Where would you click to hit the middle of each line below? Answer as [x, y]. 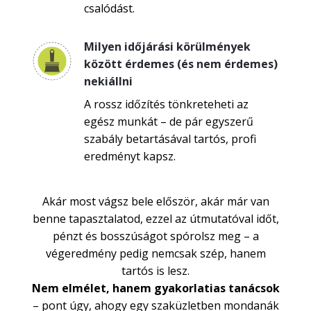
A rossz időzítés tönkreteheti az [166, 104]
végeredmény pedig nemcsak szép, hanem [155, 253]
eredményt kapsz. [130, 156]
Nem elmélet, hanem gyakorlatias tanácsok [155, 288]
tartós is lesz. [155, 270]
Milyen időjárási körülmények [167, 46]
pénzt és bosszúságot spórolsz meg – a [155, 236]
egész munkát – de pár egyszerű [169, 121]
